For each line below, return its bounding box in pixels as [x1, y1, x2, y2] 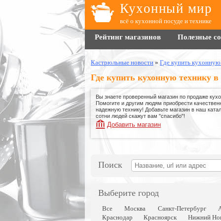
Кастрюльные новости [91, 59, 153, 66]
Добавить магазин [107, 121, 161, 129]
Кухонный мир [120, 1, 212, 16]
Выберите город [98, 188, 159, 198]
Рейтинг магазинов [95, 33, 161, 41]
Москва [124, 205, 146, 213]
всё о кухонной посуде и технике [120, 17, 212, 25]
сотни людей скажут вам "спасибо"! [96, 113, 185, 119]
